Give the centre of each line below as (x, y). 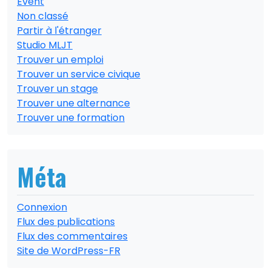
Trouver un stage (57, 89)
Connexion (42, 207)
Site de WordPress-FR (69, 251)
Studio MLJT (45, 45)
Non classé (43, 16)
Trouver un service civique (79, 74)
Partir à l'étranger (59, 31)
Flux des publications (66, 222)
